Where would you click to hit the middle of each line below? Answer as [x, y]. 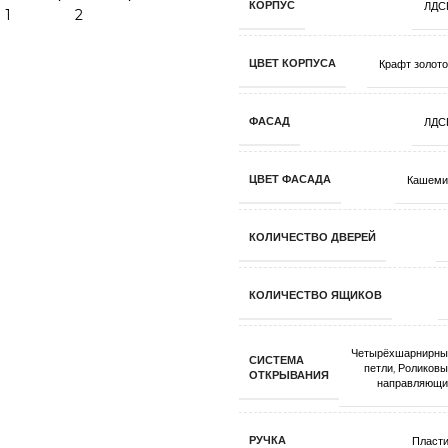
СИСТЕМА [276, 360]
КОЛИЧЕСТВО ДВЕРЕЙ [312, 237]
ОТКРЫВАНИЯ [288, 375]
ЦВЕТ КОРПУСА [292, 63]
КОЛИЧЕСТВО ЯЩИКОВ [315, 295]
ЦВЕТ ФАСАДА [289, 179]
